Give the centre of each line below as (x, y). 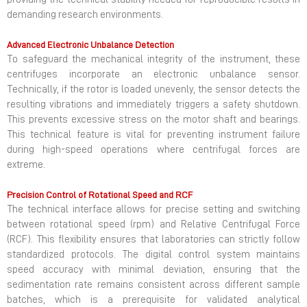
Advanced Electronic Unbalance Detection (90, 45)
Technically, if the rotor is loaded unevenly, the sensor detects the (153, 90)
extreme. (26, 165)
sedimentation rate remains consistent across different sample (153, 285)
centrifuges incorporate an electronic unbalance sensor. (153, 75)
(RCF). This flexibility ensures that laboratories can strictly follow (153, 240)
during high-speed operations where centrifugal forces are (153, 150)
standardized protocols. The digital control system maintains (153, 255)
